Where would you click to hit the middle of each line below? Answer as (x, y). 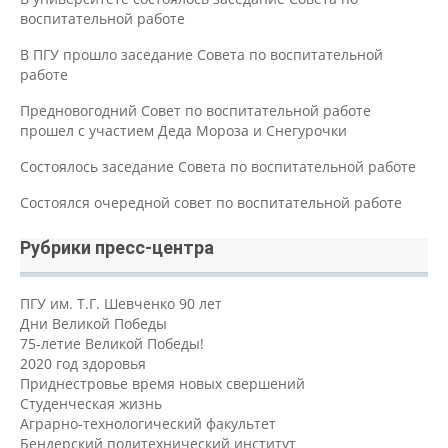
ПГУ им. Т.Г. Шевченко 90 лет (121, 303)
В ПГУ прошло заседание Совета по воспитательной (201, 54)
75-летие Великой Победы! (112, 343)
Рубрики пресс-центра (117, 247)
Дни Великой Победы (93, 323)
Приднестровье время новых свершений (162, 383)
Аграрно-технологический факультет (148, 423)
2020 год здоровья (83, 363)
